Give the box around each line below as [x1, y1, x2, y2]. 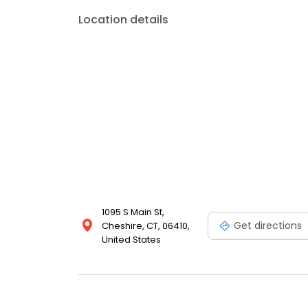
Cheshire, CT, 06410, [102, 219, 190, 233]
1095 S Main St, [102, 206, 164, 219]
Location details [78, 12, 168, 28]
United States [102, 233, 161, 247]
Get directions [234, 218, 302, 232]
